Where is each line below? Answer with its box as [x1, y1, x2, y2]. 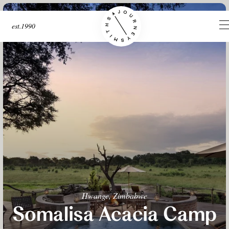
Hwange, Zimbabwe [82, 190, 147, 201]
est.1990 [11, 21, 35, 31]
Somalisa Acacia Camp [12, 202, 217, 226]
